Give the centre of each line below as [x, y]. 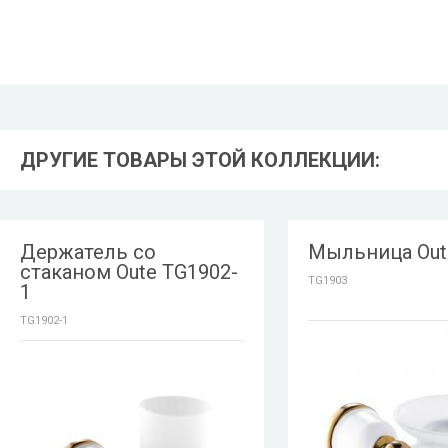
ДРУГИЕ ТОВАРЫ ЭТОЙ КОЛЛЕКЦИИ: [200, 160]
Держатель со [88, 252]
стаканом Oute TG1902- [129, 272]
